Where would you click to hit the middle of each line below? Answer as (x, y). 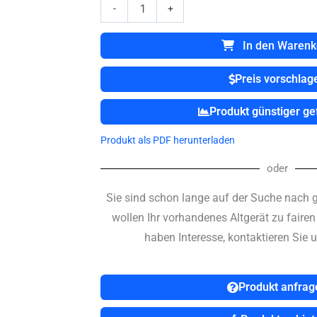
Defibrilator (125, 36)
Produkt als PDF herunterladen (168, 140)
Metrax (116, 8)
